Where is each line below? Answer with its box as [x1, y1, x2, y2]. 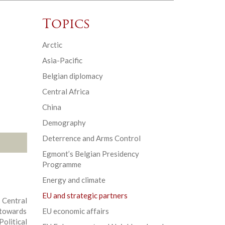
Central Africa [42, 86, 89, 96]
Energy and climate [42, 175, 105, 184]
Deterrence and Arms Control [42, 133, 141, 143]
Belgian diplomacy [42, 71, 103, 80]
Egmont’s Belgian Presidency [42, 149, 139, 158]
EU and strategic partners [42, 190, 128, 200]
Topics [42, 18, 90, 32]
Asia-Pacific [42, 55, 82, 65]
